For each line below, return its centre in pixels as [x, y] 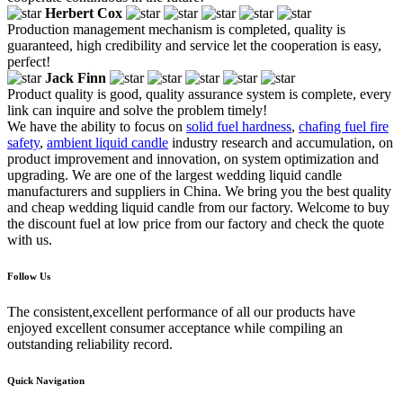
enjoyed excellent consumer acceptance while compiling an [175, 327]
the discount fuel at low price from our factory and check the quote [196, 223]
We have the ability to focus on [97, 126]
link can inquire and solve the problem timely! [137, 110]
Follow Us [29, 276]
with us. [30, 239]
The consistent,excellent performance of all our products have [181, 311]
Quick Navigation [46, 380]
